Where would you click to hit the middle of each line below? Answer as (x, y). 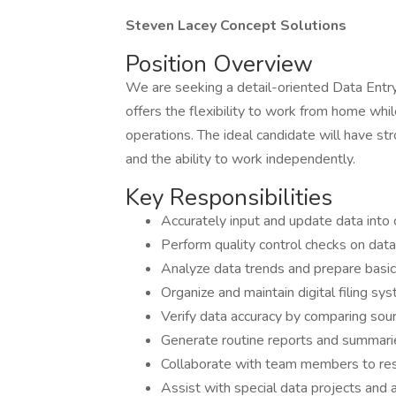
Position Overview (219, 64)
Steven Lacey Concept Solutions (236, 26)
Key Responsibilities (229, 198)
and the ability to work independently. (240, 159)
